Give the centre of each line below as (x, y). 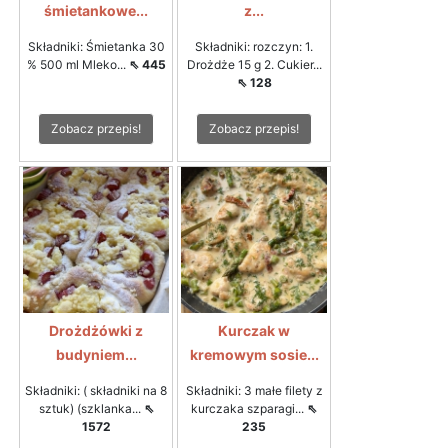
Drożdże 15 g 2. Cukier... (254, 64)
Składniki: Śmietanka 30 (96, 46)
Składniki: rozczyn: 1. (254, 46)
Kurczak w (254, 330)
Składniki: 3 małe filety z (254, 390)
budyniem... (96, 354)
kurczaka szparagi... (249, 408)
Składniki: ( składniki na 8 (96, 390)
